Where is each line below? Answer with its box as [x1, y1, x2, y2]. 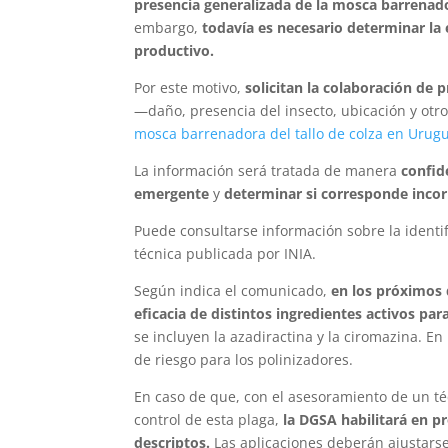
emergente [134, 184, 210, 204]
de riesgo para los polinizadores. [134, 350, 354, 370]
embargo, [134, 18, 203, 38]
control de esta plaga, [134, 410, 284, 430]
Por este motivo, [134, 78, 246, 98]
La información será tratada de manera [134, 161, 402, 181]
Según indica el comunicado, [134, 281, 332, 301]
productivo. [134, 41, 215, 61]
